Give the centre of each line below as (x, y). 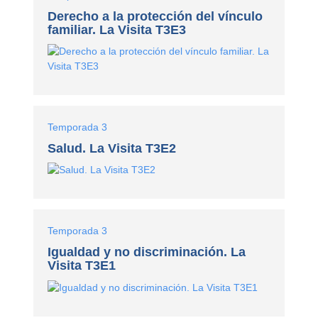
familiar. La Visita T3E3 (117, 29)
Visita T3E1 (82, 266)
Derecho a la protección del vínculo (155, 16)
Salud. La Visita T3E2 (112, 148)
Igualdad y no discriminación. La (147, 252)
